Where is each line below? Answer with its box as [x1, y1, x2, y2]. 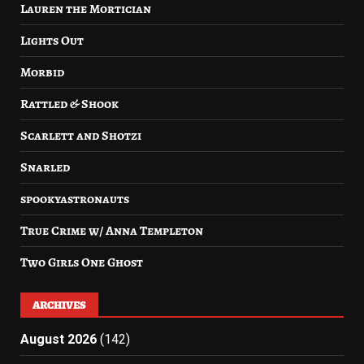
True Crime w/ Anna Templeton [20, 222, 203, 240]
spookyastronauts [20, 190, 129, 208]
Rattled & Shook [20, 95, 119, 113]
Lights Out [20, 32, 84, 50]
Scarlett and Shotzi [20, 127, 141, 145]
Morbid [20, 63, 64, 81]
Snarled [20, 158, 70, 176]
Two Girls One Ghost [20, 253, 143, 271]
